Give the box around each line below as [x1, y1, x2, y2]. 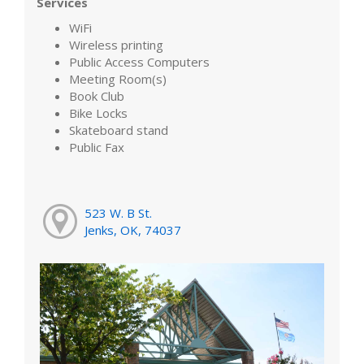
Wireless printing [69, 37, 163, 54]
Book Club [69, 88, 124, 105]
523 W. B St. [84, 204, 152, 221]
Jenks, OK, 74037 [84, 221, 181, 238]
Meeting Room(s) [69, 71, 167, 88]
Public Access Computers [69, 54, 210, 71]
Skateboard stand [69, 122, 168, 139]
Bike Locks [69, 105, 128, 122]
